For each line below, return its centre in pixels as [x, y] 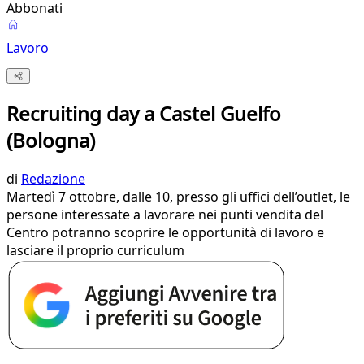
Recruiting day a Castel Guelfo [144, 114]
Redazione [53, 179]
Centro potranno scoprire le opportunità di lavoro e [165, 233]
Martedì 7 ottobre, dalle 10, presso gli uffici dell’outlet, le [178, 197]
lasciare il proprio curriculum [95, 251]
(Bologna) [51, 141]
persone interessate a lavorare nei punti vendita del [165, 215]
